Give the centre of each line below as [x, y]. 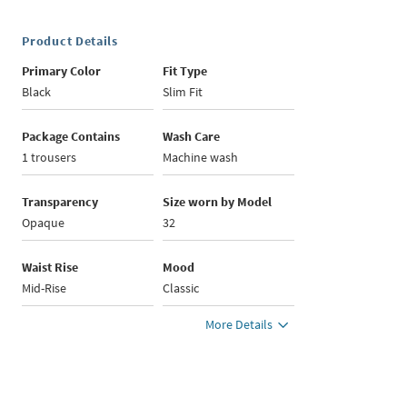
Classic [181, 288]
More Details [239, 325]
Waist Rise [50, 268]
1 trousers [50, 158]
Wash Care [192, 137]
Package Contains [71, 137]
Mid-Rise [45, 288]
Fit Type [185, 71]
